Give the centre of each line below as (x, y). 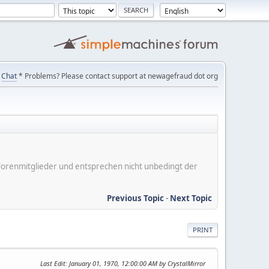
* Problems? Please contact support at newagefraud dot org (117, 76)
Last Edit (53, 263)
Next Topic (191, 198)
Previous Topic (135, 198)
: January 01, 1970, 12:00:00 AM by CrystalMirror (135, 263)
